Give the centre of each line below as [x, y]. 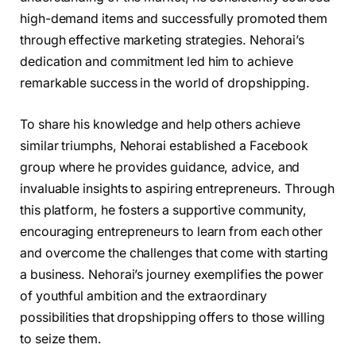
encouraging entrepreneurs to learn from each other [172, 231]
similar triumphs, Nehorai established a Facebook [164, 145]
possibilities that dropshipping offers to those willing [172, 317]
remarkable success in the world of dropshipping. [165, 83]
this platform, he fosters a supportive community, [164, 210]
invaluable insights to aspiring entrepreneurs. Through [177, 188]
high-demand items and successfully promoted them [174, 19]
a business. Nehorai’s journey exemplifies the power [172, 274]
